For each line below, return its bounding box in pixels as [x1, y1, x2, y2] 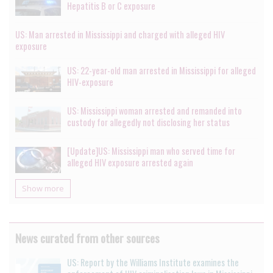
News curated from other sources [15, 229, 160, 247]
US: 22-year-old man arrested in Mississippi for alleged [67, 63, 256, 77]
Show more [22, 182, 64, 194]
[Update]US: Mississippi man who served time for [67, 144, 235, 158]
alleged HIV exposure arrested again [67, 156, 193, 169]
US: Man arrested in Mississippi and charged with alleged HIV [15, 27, 225, 41]
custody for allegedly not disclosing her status [67, 116, 230, 129]
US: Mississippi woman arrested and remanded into [67, 104, 242, 117]
